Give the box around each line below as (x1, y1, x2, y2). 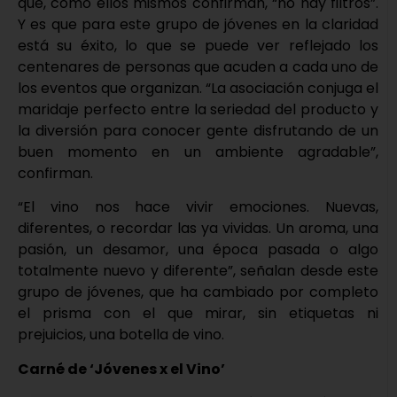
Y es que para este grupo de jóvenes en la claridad (18, 13, 378, 35)
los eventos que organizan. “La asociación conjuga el (18, 77, 378, 98)
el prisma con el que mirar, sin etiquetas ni (18, 303, 378, 324)
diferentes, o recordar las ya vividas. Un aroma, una (18, 218, 378, 239)
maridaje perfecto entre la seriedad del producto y (18, 98, 378, 120)
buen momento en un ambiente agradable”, (18, 141, 378, 162)
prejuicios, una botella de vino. (18, 324, 224, 346)
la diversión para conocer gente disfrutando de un (18, 120, 378, 141)
